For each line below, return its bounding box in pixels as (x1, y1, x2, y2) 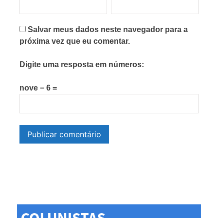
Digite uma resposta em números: (19, 60, 144, 69)
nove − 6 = (19, 84, 57, 92)
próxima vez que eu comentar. (19, 37, 130, 46)
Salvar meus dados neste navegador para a (28, 25, 188, 34)
